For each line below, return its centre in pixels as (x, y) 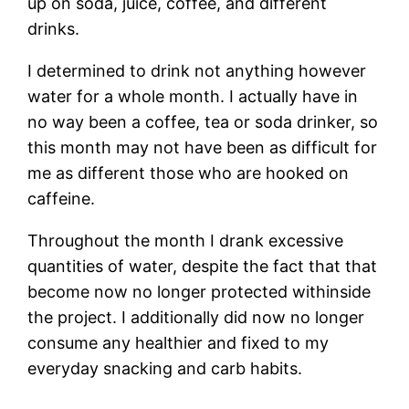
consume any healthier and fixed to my (178, 342)
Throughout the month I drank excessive (186, 240)
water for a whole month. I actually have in (193, 96)
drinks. (54, 28)
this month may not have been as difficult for (203, 147)
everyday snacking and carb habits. (165, 368)
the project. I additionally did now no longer (196, 317)
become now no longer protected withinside (199, 291)
